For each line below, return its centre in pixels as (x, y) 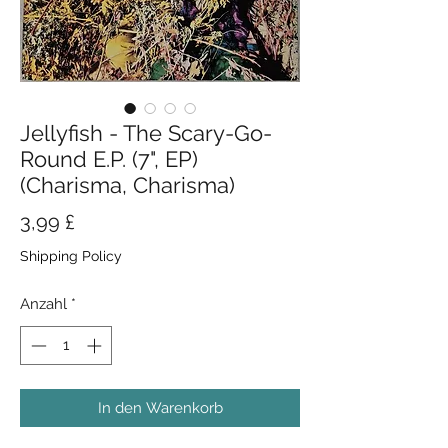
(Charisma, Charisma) (127, 185)
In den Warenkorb (160, 407)
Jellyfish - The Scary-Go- (146, 133)
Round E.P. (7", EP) (109, 159)
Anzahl (43, 304)
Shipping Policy (71, 256)
